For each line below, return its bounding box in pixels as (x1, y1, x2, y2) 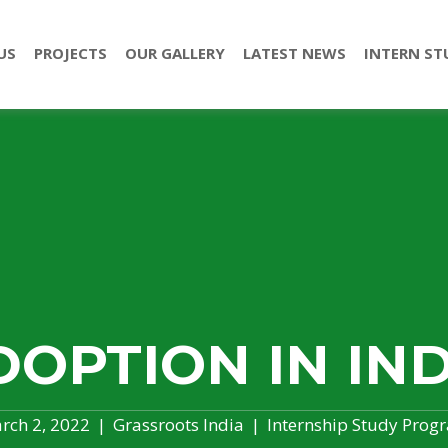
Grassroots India (112, 413, 244, 436)
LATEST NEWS (242, 42, 346, 63)
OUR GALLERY (124, 42, 225, 63)
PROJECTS (33, 42, 107, 63)
